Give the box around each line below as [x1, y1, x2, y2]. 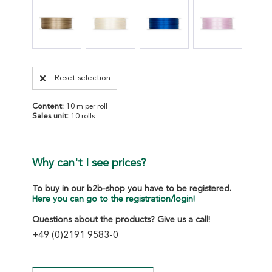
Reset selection [55, 73, 111, 82]
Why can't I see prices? [32, 157, 146, 169]
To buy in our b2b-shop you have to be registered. [32, 184, 232, 193]
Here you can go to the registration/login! [32, 194, 195, 203]
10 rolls [71, 112, 95, 120]
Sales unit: [32, 112, 72, 120]
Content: [32, 102, 67, 110]
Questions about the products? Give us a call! [32, 215, 211, 224]
